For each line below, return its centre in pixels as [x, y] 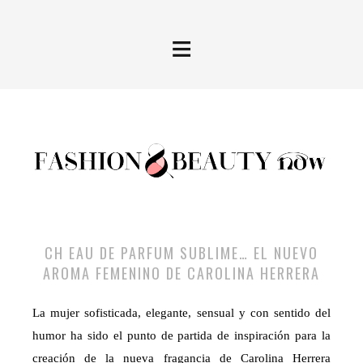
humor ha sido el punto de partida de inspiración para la [181, 336]
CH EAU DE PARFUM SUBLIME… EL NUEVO [181, 253]
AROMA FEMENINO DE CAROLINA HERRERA [181, 273]
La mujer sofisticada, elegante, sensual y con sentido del [181, 313]
